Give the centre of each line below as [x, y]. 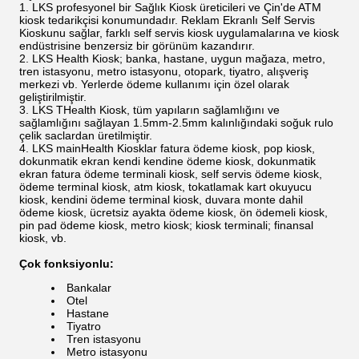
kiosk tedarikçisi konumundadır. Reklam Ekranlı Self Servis [167, 20]
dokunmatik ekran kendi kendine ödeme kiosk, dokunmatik [167, 161]
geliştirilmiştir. [53, 97]
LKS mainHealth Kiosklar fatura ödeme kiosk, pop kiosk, [173, 148]
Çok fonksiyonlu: [67, 264]
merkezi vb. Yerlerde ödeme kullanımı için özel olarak [154, 84]
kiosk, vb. [43, 238]
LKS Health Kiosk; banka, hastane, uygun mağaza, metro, [179, 58]
